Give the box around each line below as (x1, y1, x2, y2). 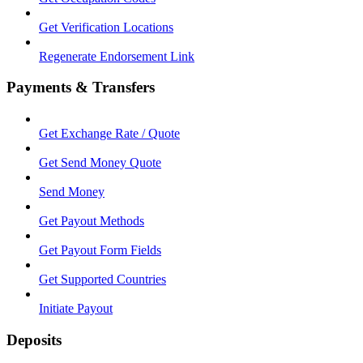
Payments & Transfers (6, 79, 155, 96)
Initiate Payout (39, 301, 113, 315)
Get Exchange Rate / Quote (39, 126, 180, 140)
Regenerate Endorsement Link (39, 49, 194, 63)
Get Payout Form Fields (39, 243, 161, 257)
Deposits (6, 331, 62, 348)
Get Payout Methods (39, 214, 144, 228)
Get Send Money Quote (39, 156, 161, 169)
